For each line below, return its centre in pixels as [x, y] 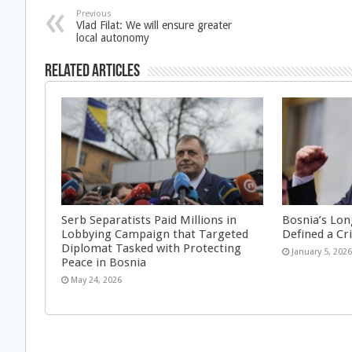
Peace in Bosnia [104, 262]
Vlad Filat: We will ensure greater [154, 25]
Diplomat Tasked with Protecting [151, 248]
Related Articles [92, 72]
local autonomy [113, 38]
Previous [94, 14]
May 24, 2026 [96, 280]
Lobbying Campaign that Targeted [155, 234]
